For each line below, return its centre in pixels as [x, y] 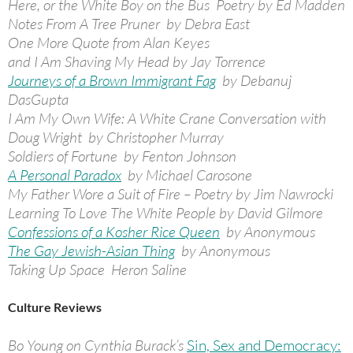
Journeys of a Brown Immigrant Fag [112, 80]
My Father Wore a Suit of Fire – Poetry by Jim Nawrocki [171, 194]
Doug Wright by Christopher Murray [116, 137]
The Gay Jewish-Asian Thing [91, 251]
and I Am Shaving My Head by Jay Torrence [137, 61]
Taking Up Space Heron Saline [97, 269]
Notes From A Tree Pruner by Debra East [129, 24]
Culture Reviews [55, 307]
